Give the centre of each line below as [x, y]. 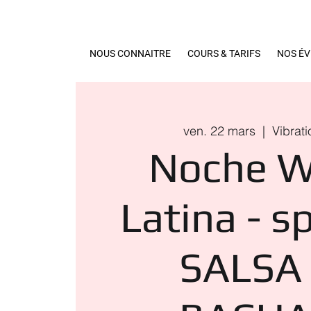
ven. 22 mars [219, 131]
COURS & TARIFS [224, 53]
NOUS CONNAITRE [130, 53]
